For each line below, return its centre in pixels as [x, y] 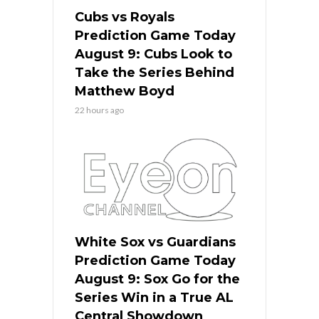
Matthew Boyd [125, 91]
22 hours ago [99, 110]
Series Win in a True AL [154, 298]
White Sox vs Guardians [155, 242]
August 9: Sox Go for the [157, 279]
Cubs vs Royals [125, 17]
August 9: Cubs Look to [153, 54]
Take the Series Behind [155, 73]
